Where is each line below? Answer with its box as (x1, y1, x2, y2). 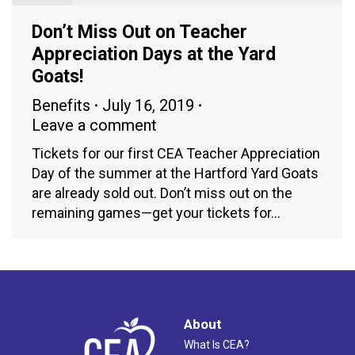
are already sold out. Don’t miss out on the (32, 184, 292, 201)
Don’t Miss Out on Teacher (32, 21, 247, 43)
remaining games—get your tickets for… (32, 204, 281, 221)
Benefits (32, 95, 90, 115)
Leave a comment (32, 115, 157, 135)
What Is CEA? (184, 338, 250, 351)
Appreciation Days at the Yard (32, 43, 276, 65)
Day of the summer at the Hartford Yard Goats (32, 164, 319, 181)
